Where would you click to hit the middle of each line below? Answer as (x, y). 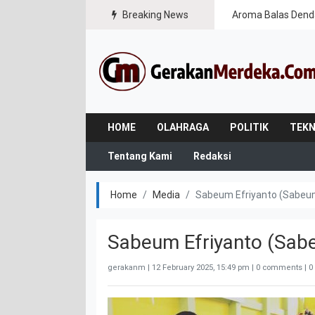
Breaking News (155, 15)
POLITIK (249, 127)
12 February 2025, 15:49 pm (201, 267)
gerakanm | (130, 267)
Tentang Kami (140, 156)
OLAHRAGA (183, 127)
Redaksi (212, 156)
